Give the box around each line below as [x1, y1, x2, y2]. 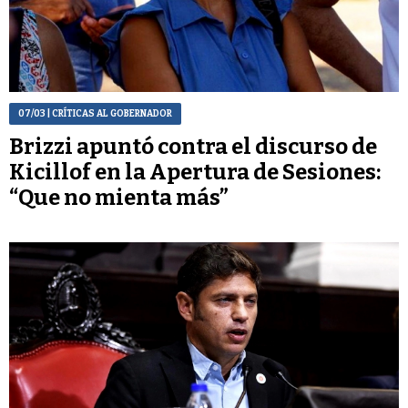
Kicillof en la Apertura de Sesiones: [9, 159, 381, 186]
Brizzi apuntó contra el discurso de [9, 134, 377, 160]
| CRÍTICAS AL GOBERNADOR [46, 108, 172, 120]
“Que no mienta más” [9, 185, 229, 211]
